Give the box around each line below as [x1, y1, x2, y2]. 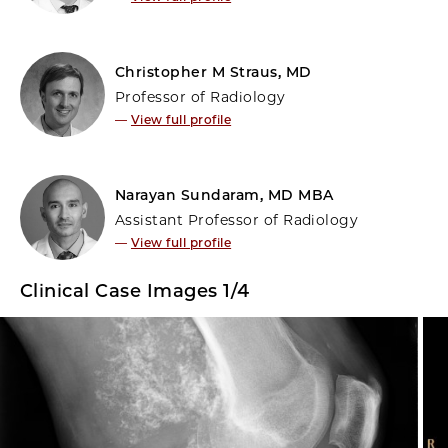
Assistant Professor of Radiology [115, 210, 359, 229]
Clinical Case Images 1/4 [20, 279, 250, 302]
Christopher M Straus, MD [115, 62, 312, 81]
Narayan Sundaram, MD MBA [115, 185, 334, 204]
